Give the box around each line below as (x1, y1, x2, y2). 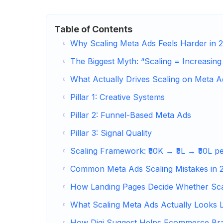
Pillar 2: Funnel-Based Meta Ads (70, 110, 191, 120)
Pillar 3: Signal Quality (70, 128, 152, 138)
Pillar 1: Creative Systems (70, 92, 165, 102)
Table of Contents (54, 24, 132, 34)
